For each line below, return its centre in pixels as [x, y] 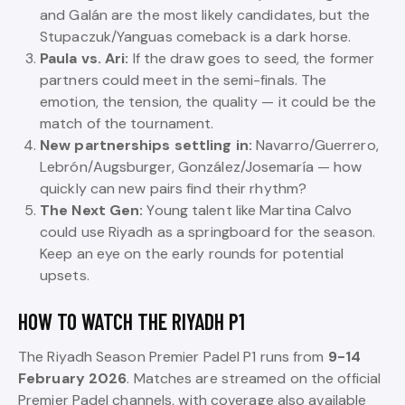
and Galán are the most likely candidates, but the [205, 15]
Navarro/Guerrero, [315, 145]
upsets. [65, 275]
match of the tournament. [127, 123]
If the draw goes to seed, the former [252, 58]
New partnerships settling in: [146, 145]
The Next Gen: [92, 210]
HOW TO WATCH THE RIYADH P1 [132, 321]
